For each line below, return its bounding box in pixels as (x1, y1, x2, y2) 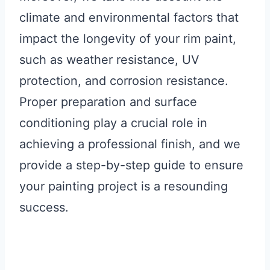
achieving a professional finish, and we (19, 137, 240, 152)
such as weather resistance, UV (19, 52, 199, 67)
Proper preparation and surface (19, 95, 197, 110)
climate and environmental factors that (19, 10, 239, 25)
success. (19, 200, 69, 215)
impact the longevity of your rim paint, (19, 31, 236, 46)
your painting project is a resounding (19, 179, 228, 194)
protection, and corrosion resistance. (19, 74, 228, 89)
